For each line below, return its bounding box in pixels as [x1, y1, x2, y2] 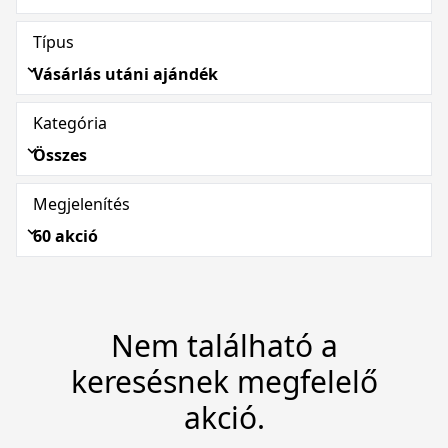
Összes [33, 144, 87, 166]
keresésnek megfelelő [70, 361, 378, 402]
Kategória [33, 112, 107, 134]
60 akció [33, 225, 98, 247]
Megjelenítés [33, 193, 130, 215]
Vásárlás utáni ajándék [33, 63, 218, 85]
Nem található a [110, 325, 338, 366]
